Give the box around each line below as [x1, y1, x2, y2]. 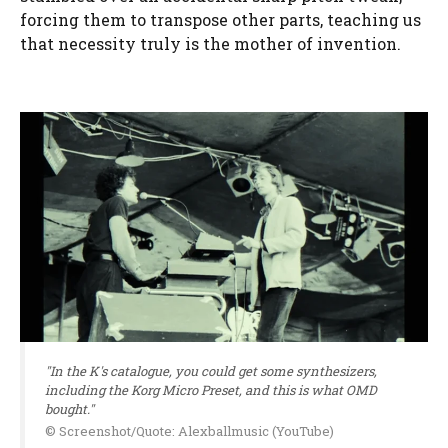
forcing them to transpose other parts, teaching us [20, 9, 421, 31]
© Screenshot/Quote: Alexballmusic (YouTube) [45, 422, 334, 441]
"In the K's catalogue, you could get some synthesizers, [45, 361, 377, 380]
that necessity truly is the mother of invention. [20, 33, 401, 55]
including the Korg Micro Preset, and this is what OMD [45, 380, 377, 399]
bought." [45, 399, 94, 418]
